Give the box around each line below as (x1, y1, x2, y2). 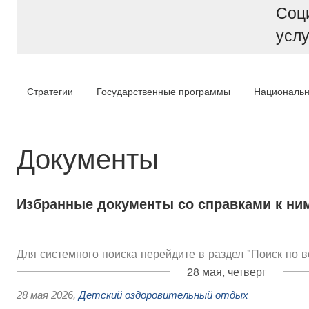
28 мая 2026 (17, 289, 73, 301)
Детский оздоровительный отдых (79, 289, 248, 301)
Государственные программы (97, 84, 230, 98)
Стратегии (27, 84, 73, 98)
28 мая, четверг (186, 263, 266, 279)
